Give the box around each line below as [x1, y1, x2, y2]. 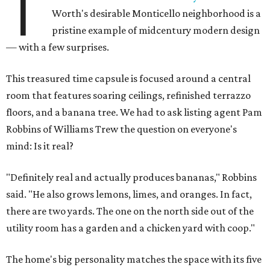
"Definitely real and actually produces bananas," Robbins [6, 171, 257, 184]
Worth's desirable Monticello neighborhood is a [52, 7, 262, 20]
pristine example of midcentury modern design [52, 24, 260, 37]
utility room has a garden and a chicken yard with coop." [6, 222, 255, 234]
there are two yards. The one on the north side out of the [6, 205, 254, 218]
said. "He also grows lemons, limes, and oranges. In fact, [6, 188, 252, 201]
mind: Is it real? [6, 140, 74, 152]
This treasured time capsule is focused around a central [6, 72, 251, 85]
